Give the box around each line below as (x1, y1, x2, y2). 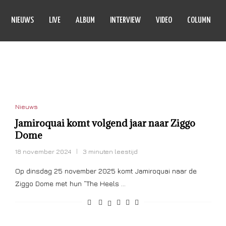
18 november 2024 (15, 147, 71, 155)
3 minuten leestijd (82, 147, 138, 155)
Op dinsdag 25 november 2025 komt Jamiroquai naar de (15, 166, 197, 175)
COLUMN (187, 16, 211, 25)
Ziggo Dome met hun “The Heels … (15, 179, 126, 188)
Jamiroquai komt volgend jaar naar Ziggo (15, 117, 195, 129)
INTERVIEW (110, 16, 141, 25)
